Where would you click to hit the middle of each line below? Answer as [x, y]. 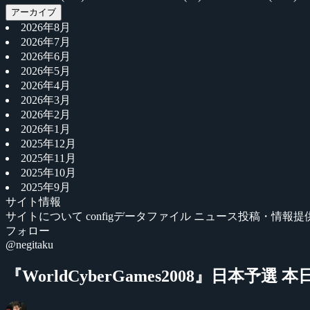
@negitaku [29, 245]
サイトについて [46, 216]
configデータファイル [140, 216]
